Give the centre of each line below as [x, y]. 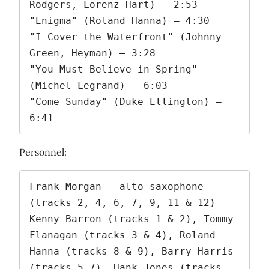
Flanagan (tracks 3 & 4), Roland [122, 235]
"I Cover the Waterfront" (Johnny [125, 37]
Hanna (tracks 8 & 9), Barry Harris [131, 251]
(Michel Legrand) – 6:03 [98, 85]
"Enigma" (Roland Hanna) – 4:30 [119, 20]
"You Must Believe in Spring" [113, 69]
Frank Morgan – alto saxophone [116, 186]
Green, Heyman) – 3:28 [92, 53]
